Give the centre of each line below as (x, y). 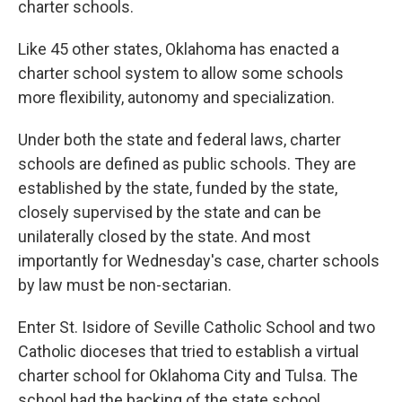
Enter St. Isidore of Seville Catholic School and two (197, 327)
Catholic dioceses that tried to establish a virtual (188, 351)
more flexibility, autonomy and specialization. (176, 97)
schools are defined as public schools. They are (187, 164)
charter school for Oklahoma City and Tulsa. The (188, 376)
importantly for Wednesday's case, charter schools (199, 261)
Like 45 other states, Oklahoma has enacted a (179, 49)
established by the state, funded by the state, (178, 188)
